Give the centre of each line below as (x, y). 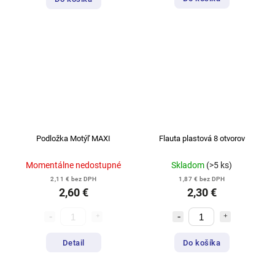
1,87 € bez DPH (202, 179)
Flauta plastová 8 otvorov (202, 139)
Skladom (189, 165)
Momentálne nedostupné (73, 165)
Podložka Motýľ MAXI (73, 139)
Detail (73, 242)
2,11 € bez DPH (73, 179)
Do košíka (202, 242)
